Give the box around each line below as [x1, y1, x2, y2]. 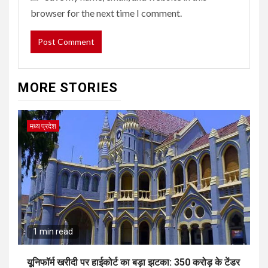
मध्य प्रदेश [30, 121, 56, 130]
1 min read [33, 226, 73, 236]
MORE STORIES [18, 80, 118, 95]
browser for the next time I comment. [31, 7, 182, 19]
